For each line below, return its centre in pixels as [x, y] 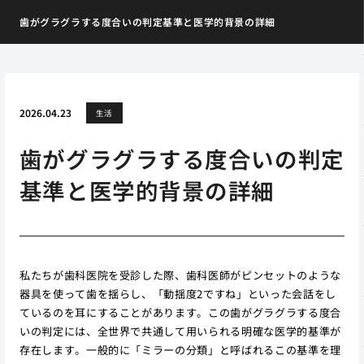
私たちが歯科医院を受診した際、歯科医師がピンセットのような [180, 275]
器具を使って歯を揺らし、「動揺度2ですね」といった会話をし [178, 293]
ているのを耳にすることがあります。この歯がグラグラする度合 [180, 312]
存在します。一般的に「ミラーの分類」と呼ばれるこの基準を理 [180, 349]
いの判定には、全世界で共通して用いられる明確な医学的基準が [180, 331]
